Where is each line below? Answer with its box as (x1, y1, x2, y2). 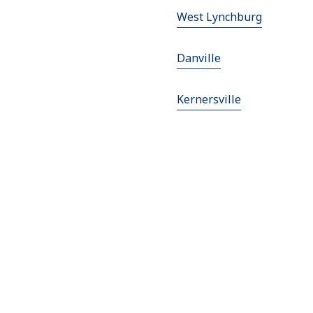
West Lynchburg (176, 9, 262, 25)
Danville (176, 50, 221, 66)
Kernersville (176, 92, 241, 108)
